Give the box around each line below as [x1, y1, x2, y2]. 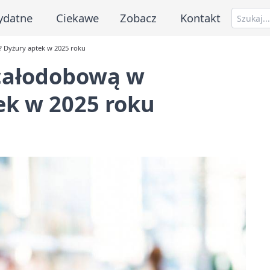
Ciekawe [55, 10, 99, 25]
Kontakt [180, 10, 221, 25]
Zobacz [120, 10, 157, 25]
